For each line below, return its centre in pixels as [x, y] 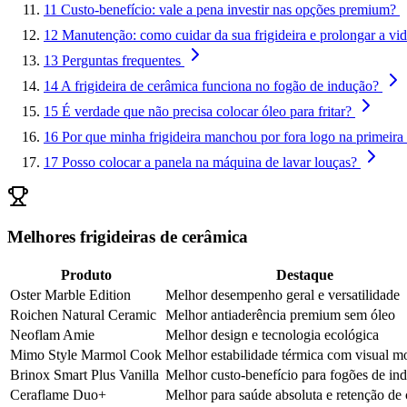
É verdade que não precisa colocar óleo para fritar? [207, 111]
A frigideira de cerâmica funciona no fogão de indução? [220, 85]
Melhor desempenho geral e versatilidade [283, 295]
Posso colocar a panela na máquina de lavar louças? [209, 162]
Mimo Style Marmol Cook [86, 355]
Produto [86, 275]
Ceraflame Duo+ [58, 395]
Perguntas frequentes [121, 60]
